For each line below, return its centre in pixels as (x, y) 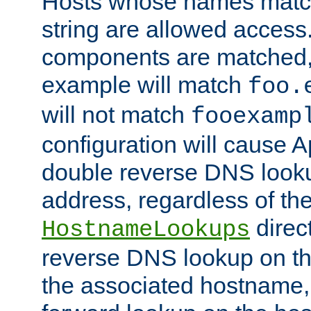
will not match (116, 115)
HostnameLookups (146, 230)
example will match (145, 85)
